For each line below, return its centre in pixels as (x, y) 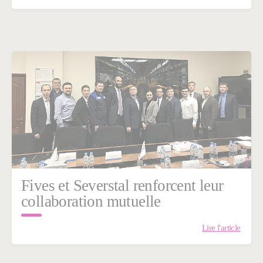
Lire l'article (221, 228)
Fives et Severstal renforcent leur (122, 186)
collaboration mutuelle (91, 202)
